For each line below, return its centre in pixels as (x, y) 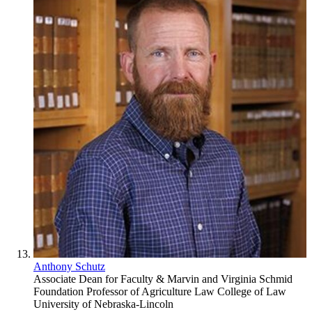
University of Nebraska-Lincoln (103, 304)
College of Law (252, 291)
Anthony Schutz (69, 266)
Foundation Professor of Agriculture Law (125, 291)
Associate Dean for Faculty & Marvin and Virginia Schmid (163, 279)
